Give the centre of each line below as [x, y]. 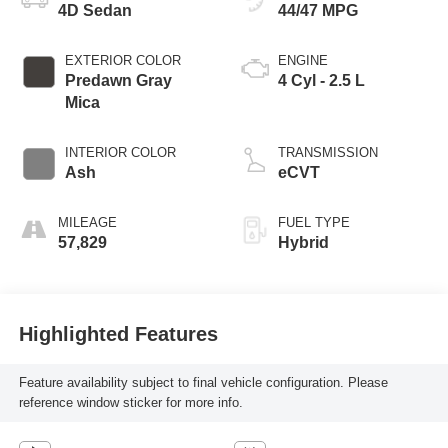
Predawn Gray [118, 80]
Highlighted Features [118, 334]
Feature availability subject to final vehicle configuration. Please [203, 383]
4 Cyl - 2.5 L [321, 80]
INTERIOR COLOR [120, 152]
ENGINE [303, 60]
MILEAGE [87, 222]
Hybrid [303, 242]
